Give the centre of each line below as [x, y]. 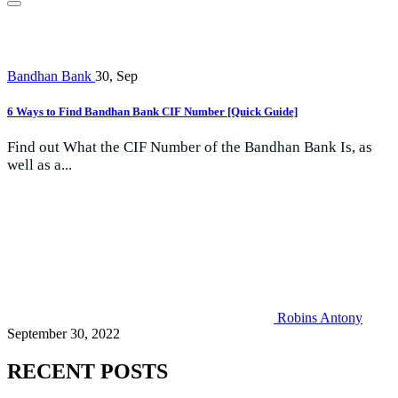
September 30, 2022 [64, 333]
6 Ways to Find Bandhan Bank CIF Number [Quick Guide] [152, 111]
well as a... [40, 164]
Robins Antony [320, 317]
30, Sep [116, 76]
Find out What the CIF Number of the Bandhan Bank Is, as [190, 147]
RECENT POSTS [88, 371]
